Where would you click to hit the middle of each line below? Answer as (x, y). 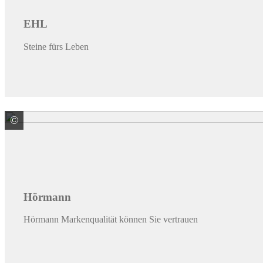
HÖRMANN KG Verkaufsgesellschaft (112, 120)
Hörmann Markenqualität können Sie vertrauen (111, 220)
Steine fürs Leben (56, 46)
